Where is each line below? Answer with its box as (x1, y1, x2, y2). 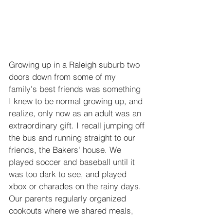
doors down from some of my (9, 71, 118, 82)
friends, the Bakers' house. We (9, 144, 124, 155)
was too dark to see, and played (9, 168, 129, 179)
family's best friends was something (9, 83, 143, 94)
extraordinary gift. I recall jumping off (9, 120, 147, 130)
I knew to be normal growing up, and (9, 95, 145, 106)
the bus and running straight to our (9, 132, 138, 143)
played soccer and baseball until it (9, 156, 137, 167)
